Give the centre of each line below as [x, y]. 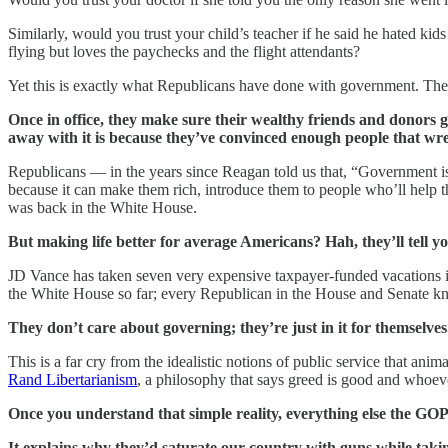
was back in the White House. [102, 208]
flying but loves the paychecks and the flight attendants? [184, 52]
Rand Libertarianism [72, 380]
